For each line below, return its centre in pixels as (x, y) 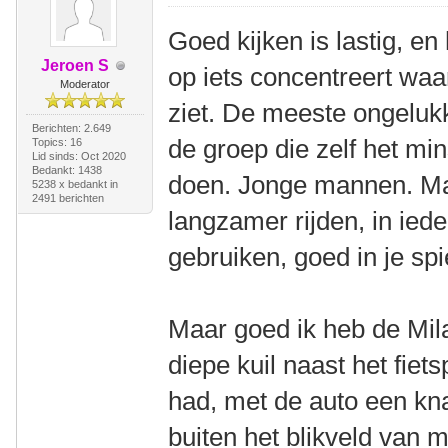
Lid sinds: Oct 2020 (78, 156)
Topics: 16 (56, 142)
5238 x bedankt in (74, 184)
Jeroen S (74, 65)
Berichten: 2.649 (71, 128)
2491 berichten (67, 198)
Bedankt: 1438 (66, 170)
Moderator (84, 84)
